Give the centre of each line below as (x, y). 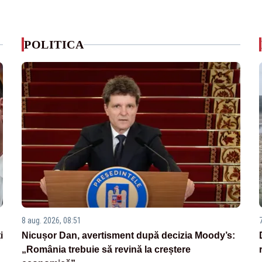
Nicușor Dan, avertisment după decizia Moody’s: (129, 236)
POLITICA (54, 44)
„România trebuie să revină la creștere (106, 250)
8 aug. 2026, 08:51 (52, 221)
